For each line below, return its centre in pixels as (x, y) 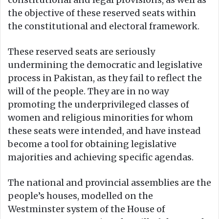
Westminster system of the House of (87, 209)
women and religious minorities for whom (100, 118)
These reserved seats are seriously (81, 52)
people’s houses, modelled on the (80, 196)
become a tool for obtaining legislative (92, 144)
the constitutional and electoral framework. (104, 26)
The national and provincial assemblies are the (109, 183)
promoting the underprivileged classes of (99, 105)
